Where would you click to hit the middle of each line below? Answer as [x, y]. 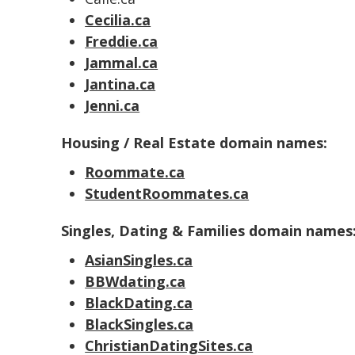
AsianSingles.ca [139, 260]
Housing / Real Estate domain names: [195, 143]
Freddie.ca [122, 41]
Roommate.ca [135, 172]
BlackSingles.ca [139, 324]
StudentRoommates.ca [167, 193]
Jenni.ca [113, 105]
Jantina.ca [120, 84]
